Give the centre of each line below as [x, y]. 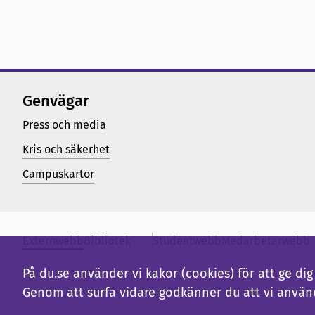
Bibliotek [107, 240]
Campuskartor [58, 174]
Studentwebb [187, 240]
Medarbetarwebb [266, 240]
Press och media [64, 124]
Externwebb [53, 240]
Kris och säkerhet [66, 149]
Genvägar [56, 101]
